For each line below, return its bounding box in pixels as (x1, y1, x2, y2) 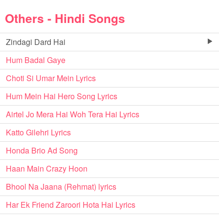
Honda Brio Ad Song (6, 145, 78, 156)
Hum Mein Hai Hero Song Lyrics (6, 90, 117, 102)
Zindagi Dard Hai (6, 36, 66, 47)
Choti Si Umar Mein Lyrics (6, 72, 96, 84)
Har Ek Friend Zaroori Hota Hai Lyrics (6, 199, 135, 210)
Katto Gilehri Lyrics (6, 127, 71, 138)
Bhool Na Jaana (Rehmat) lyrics (6, 181, 116, 192)
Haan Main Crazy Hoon (6, 163, 88, 174)
